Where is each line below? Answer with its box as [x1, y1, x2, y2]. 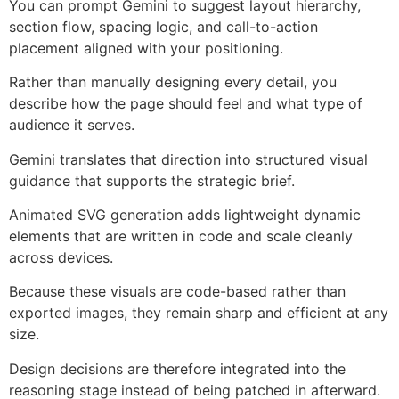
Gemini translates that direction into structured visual [9, 150, 368, 168]
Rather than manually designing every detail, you [9, 73, 337, 92]
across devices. [9, 248, 113, 266]
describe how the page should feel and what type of [9, 94, 362, 113]
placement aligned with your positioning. [9, 38, 283, 57]
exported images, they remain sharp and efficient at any [9, 304, 388, 322]
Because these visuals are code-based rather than [9, 282, 346, 301]
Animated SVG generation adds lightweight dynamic [9, 205, 361, 224]
